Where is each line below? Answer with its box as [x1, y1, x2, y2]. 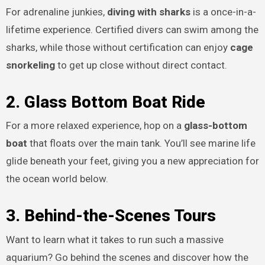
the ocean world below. [5, 173, 108, 185]
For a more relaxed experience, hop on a [5, 119, 184, 132]
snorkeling [5, 59, 55, 71]
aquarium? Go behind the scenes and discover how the [5, 251, 248, 263]
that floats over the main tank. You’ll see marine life [27, 137, 256, 150]
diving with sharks [106, 5, 190, 18]
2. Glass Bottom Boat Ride [5, 92, 205, 112]
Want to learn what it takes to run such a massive [5, 233, 224, 245]
